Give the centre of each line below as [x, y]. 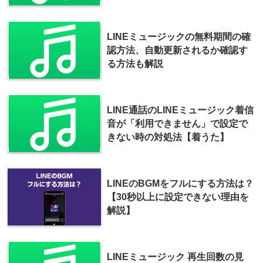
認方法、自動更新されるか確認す [177, 50]
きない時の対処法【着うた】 [168, 137]
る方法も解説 [135, 63]
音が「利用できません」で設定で [177, 123]
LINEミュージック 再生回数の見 [175, 257]
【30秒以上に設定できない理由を [178, 197]
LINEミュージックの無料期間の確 [179, 36]
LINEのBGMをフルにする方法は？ [180, 183]
